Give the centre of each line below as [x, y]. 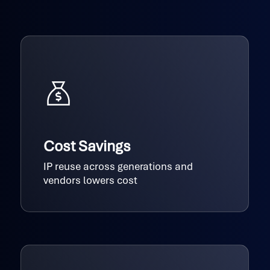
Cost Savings [87, 146]
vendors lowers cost [91, 181]
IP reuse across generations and [118, 167]
